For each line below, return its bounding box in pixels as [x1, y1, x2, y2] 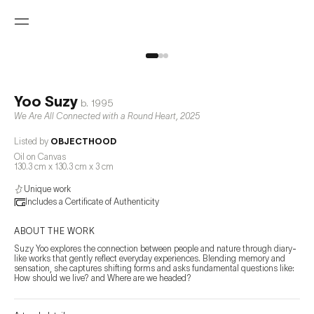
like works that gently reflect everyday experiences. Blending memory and [14, 252, 285, 264]
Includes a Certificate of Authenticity [25, 196, 159, 207]
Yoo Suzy [14, 90, 78, 111]
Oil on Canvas [14, 151, 66, 163]
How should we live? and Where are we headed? [14, 272, 191, 284]
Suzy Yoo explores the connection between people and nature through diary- [14, 243, 296, 254]
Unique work [24, 183, 71, 195]
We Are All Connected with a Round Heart [14, 110, 176, 122]
